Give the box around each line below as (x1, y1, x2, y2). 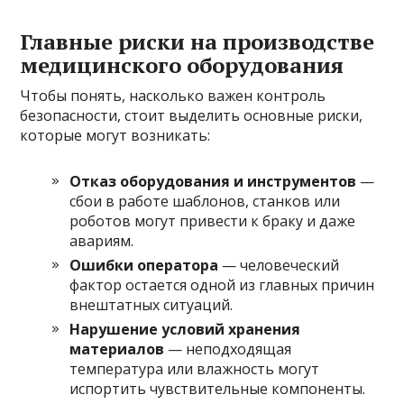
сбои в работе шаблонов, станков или (69, 190, 341, 211)
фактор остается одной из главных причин (69, 274, 375, 295)
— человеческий (218, 254, 340, 275)
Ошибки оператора (69, 254, 219, 275)
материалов (69, 338, 165, 359)
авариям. (69, 230, 134, 251)
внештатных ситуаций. (69, 294, 234, 315)
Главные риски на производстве (20, 26, 375, 56)
